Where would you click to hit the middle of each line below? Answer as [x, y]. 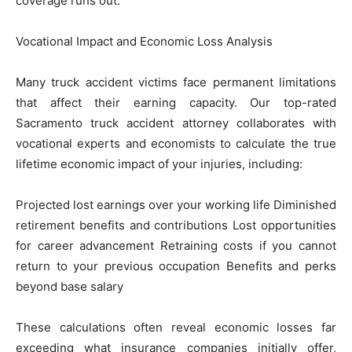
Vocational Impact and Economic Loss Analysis [144, 41]
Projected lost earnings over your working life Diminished [176, 204]
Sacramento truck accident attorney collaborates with [176, 123]
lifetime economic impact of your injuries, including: [159, 163]
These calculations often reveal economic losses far [176, 327]
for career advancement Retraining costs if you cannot [176, 245]
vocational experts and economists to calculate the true [176, 143]
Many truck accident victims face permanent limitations [176, 82]
